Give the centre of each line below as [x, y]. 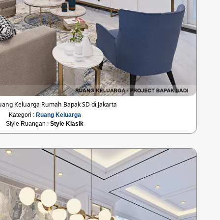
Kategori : [22, 115]
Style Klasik [67, 124]
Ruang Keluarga [58, 115]
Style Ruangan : [28, 124]
